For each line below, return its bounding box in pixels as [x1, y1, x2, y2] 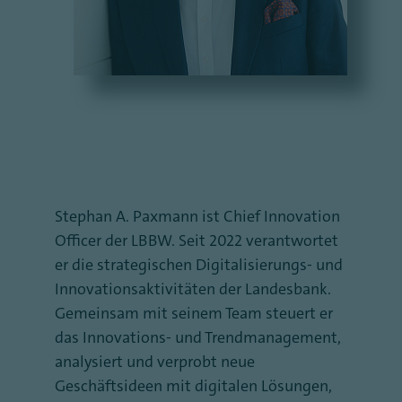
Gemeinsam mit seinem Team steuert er [55, 302, 333, 324]
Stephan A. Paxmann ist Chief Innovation [55, 205, 340, 227]
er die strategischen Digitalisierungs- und [55, 254, 343, 275]
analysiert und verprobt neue [55, 351, 255, 372]
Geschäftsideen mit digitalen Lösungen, [55, 375, 332, 397]
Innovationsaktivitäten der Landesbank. [55, 278, 331, 300]
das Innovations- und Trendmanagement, [55, 327, 341, 348]
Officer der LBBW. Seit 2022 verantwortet [55, 230, 338, 251]
